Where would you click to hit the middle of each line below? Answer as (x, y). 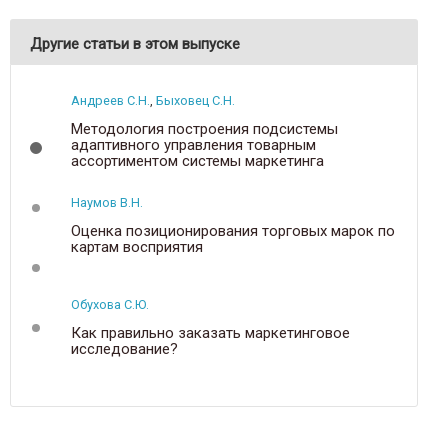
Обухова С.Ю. (110, 304)
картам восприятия (137, 247)
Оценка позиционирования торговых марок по (233, 231)
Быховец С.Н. (195, 100)
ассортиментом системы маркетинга (197, 161)
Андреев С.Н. (110, 100)
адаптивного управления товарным (193, 145)
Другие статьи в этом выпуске (135, 44)
